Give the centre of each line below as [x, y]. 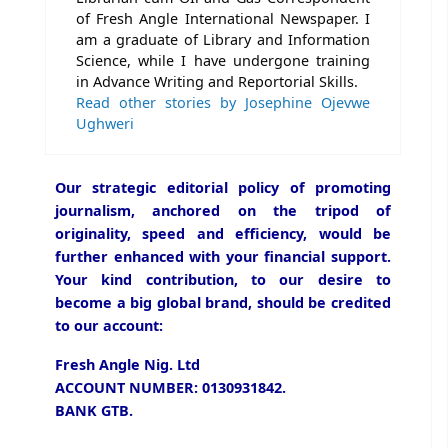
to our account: [109, 325]
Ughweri [105, 123]
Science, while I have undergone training [223, 60]
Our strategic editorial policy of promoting [223, 187]
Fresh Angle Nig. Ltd [127, 364]
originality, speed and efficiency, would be [223, 233]
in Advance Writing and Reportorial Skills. [217, 81]
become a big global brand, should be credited [223, 302]
